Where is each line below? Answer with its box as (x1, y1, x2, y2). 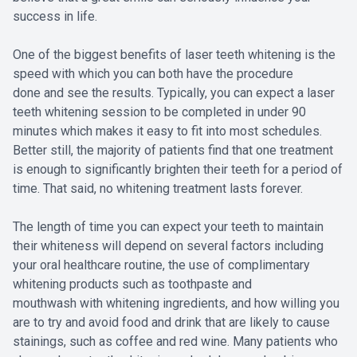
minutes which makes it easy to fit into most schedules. (13, 124, 322, 139)
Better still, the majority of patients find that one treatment (13, 143, 333, 159)
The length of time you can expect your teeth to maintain (13, 219, 324, 235)
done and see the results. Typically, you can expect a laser (13, 85, 335, 101)
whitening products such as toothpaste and (13, 277, 252, 292)
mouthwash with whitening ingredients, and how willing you (13, 296, 339, 312)
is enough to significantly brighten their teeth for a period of (13, 162, 343, 178)
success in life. (13, 9, 97, 25)
